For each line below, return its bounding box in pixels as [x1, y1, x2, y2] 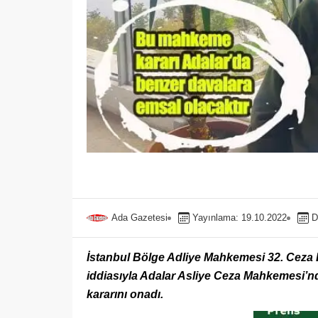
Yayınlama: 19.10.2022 [192, 212, 287, 223]
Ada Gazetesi [111, 212, 168, 223]
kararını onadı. [87, 288, 163, 300]
